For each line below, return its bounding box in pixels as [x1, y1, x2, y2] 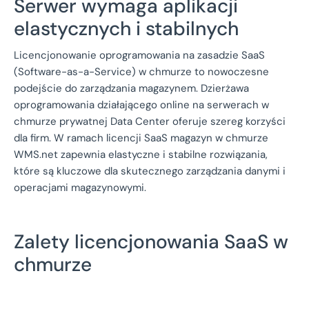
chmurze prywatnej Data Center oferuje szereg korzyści [14, 114, 286, 128]
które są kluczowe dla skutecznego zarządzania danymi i [14, 163, 286, 178]
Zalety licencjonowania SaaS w [14, 228, 288, 255]
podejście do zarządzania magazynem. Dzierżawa [14, 81, 249, 95]
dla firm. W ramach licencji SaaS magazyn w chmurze [14, 130, 268, 145]
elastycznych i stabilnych [14, 15, 239, 41]
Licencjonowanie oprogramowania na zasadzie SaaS [14, 48, 265, 62]
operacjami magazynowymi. [14, 180, 146, 195]
